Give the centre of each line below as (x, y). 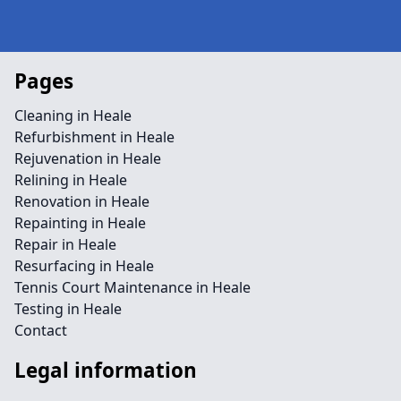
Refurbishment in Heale (94, 137)
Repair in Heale (65, 244)
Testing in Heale (68, 309)
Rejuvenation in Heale (88, 158)
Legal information (106, 370)
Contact (41, 330)
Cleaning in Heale (73, 115)
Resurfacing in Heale (84, 266)
